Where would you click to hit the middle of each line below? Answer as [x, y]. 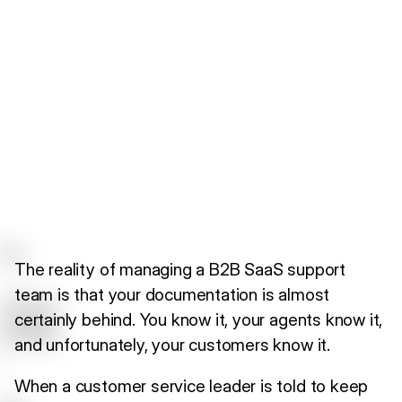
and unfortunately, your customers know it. [172, 344]
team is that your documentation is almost [172, 294]
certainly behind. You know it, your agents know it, [199, 319]
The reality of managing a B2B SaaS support [180, 269]
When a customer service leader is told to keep [192, 385]
